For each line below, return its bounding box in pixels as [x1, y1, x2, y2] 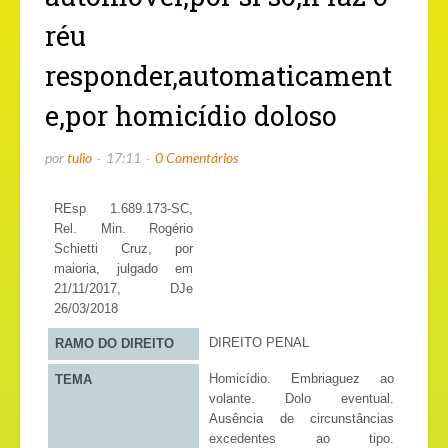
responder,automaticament [45, 58, 392, 94]
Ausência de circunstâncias [208, 411, 395, 427]
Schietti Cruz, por [53, 241, 194, 257]
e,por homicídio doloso [45, 98, 337, 134]
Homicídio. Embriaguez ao [208, 371, 395, 387]
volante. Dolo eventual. [208, 391, 395, 407]
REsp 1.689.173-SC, [53, 201, 194, 217]
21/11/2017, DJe [53, 281, 194, 297]
